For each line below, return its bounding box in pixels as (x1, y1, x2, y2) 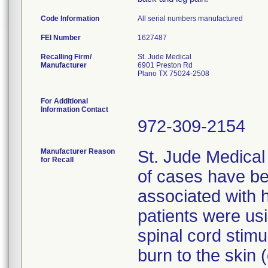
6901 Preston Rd (138, 61, 193, 69)
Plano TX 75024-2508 (138, 69, 209, 78)
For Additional (41, 97, 88, 105)
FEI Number (41, 33, 81, 42)
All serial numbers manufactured (138, 14, 243, 23)
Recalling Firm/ (41, 53, 92, 61)
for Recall (41, 156, 74, 164)
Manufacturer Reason (41, 147, 115, 156)
